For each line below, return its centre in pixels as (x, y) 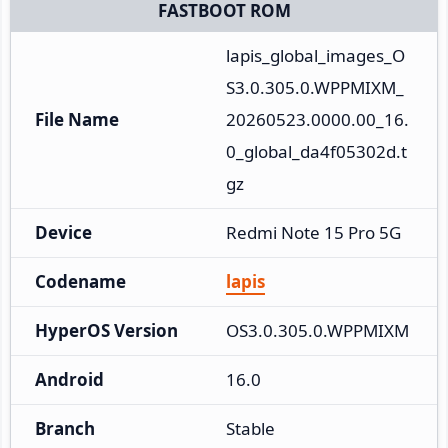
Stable (250, 428)
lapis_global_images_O (315, 55)
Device (63, 232)
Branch (65, 428)
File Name (77, 119)
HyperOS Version (106, 330)
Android (69, 379)
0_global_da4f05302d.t (316, 151)
